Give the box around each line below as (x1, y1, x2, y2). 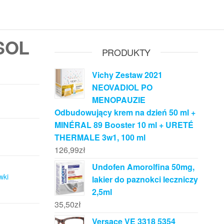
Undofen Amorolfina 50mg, (91, 161, 194, 172)
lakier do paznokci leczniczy (91, 173, 198, 185)
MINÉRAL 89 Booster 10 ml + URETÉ (54, 119, 193, 130)
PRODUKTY (101, 45, 150, 58)
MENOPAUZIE (91, 94, 145, 105)
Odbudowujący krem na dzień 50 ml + (54, 106, 195, 118)
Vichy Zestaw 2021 (91, 69, 162, 80)
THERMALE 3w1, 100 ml (54, 131, 145, 143)
